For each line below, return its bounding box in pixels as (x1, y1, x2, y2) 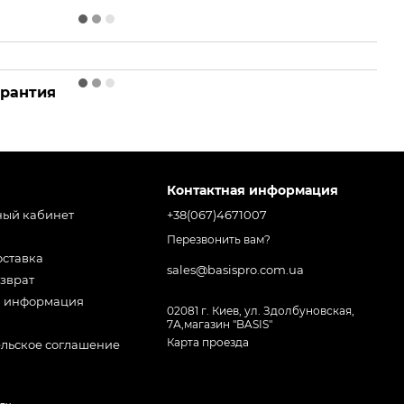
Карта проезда (167, 335, 250, 350)
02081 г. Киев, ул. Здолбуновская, (167, 304, 355, 318)
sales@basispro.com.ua (167, 262, 305, 278)
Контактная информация (167, 182, 339, 198)
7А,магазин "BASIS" (167, 317, 273, 332)
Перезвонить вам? (167, 233, 271, 247)
